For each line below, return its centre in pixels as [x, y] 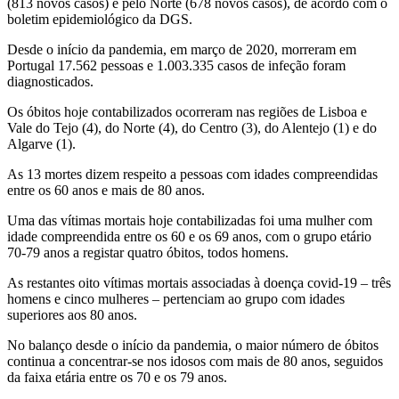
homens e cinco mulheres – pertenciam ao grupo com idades [176, 299]
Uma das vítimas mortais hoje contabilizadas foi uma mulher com [190, 221]
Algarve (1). [41, 144]
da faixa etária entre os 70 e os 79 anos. [117, 378]
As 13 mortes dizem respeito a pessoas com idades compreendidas [192, 175]
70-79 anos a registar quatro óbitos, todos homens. [148, 253]
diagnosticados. [50, 82]
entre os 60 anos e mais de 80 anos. [106, 191]
